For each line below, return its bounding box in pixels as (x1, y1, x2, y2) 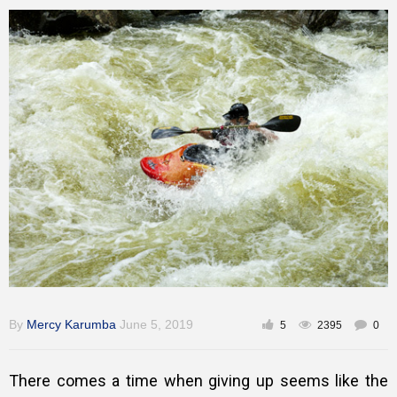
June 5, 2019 (120, 316, 193, 331)
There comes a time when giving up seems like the (9, 370, 388, 390)
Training (18, 4, 58, 18)
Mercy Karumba (27, 316, 116, 331)
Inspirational (18, 82, 81, 97)
